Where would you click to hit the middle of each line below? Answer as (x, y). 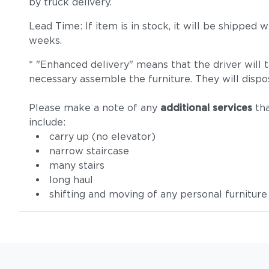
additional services (206, 108)
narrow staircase (89, 151)
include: (47, 122)
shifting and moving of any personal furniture (158, 194)
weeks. (45, 41)
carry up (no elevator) (102, 137)
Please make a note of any (95, 108)
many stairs (77, 165)
